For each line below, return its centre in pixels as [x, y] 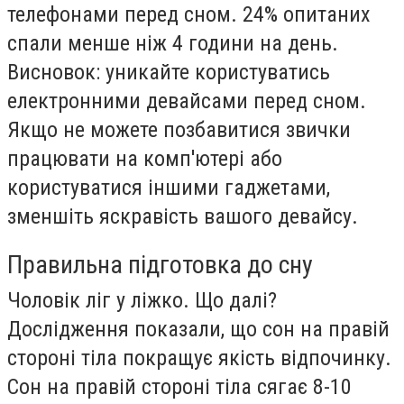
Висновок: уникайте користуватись [169, 72]
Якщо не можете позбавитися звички [179, 129]
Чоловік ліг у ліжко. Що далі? [142, 301]
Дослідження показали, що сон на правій [198, 330]
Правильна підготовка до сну [160, 265]
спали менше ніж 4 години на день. [173, 43]
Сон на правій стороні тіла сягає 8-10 [179, 387]
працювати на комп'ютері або [145, 158]
